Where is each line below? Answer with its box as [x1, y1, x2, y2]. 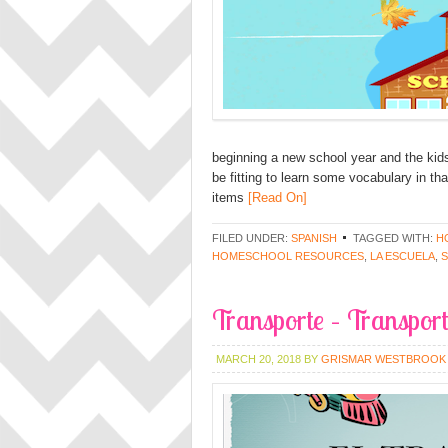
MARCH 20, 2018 [216, 353, 301, 365]
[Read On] [244, 190, 307, 205]
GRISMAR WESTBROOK [321, 353, 446, 365]
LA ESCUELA [370, 250, 435, 262]
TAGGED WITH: [353, 232, 436, 244]
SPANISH [291, 232, 337, 244]
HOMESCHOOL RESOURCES [212, 250, 364, 262]
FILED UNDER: [212, 232, 291, 244]
